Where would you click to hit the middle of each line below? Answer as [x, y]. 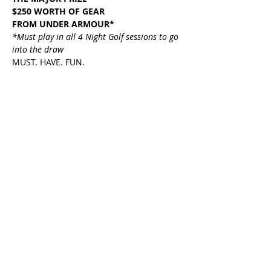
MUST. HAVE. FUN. [48, 62]
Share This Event [65, 129]
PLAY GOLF [97, 230]
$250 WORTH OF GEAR [58, 11]
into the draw [38, 49]
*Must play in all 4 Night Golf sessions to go [96, 37]
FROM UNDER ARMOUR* [63, 24]
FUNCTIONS [97, 250]
